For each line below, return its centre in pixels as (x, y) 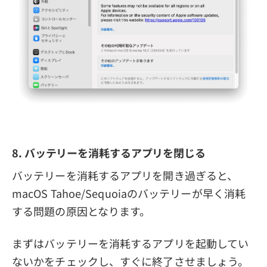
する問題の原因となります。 (81, 211)
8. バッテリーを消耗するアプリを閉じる (109, 152)
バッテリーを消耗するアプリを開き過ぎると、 (125, 175)
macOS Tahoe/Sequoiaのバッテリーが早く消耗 (129, 193)
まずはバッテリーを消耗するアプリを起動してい (131, 243)
